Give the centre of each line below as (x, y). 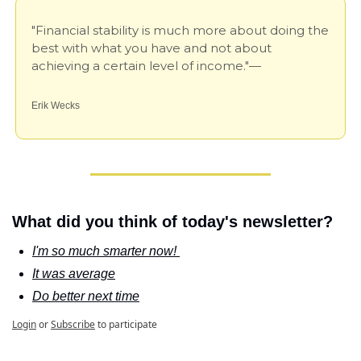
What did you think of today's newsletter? (172, 222)
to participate (127, 325)
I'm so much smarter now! (106, 251)
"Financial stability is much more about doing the (180, 31)
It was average (74, 274)
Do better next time (86, 297)
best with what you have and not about (151, 48)
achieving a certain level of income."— (146, 66)
